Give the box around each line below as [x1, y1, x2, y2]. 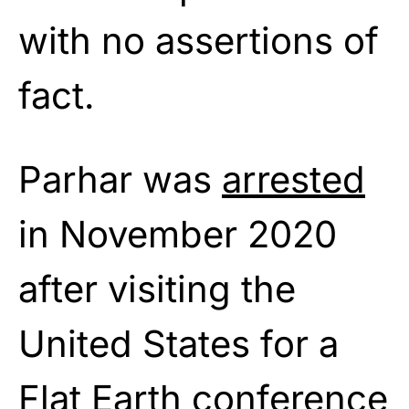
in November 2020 [18, 211, 337, 257]
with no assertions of [18, 17, 379, 63]
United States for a [18, 320, 339, 366]
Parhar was [18, 156, 222, 202]
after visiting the [18, 266, 296, 311]
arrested [222, 156, 365, 202]
